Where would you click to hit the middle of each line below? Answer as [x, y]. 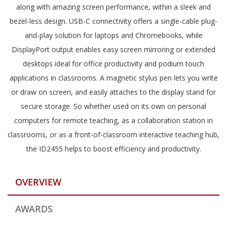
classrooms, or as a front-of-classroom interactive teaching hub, [113, 134]
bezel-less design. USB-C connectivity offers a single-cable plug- [113, 21]
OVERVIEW [38, 182]
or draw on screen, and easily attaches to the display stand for [113, 92]
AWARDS [34, 209]
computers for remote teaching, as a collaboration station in [113, 120]
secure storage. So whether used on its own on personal [113, 106]
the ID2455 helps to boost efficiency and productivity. [113, 148]
